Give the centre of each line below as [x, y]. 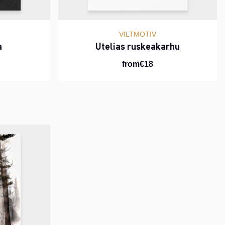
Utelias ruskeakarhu [138, 46]
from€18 [138, 64]
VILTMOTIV [138, 34]
